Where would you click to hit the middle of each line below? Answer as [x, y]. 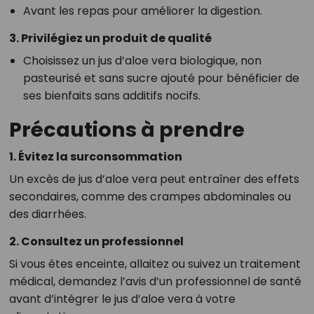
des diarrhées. [47, 214]
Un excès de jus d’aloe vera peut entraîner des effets [154, 179]
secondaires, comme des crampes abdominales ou [150, 196]
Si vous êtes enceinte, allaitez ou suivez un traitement [155, 264]
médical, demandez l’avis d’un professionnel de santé [155, 281]
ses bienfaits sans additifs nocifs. [111, 95]
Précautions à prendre [127, 129]
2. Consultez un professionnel [96, 241]
